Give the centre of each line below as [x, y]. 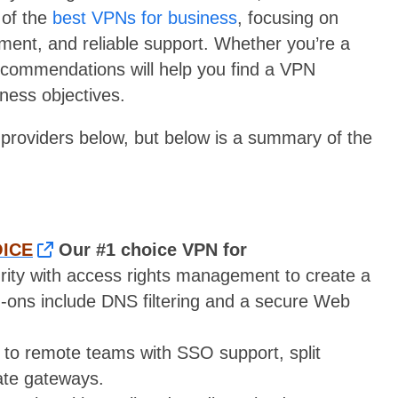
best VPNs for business [145, 17]
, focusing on [288, 17]
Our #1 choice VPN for [153, 250]
